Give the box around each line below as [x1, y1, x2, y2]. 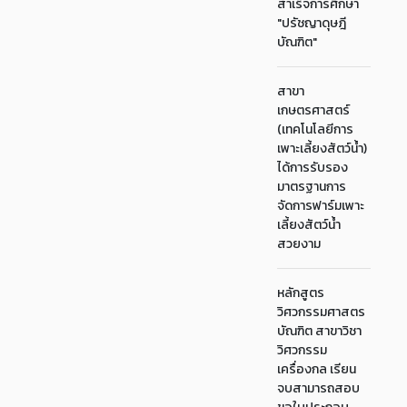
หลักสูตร [277, 283, 325, 303]
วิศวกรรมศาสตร [277, 303, 366, 322]
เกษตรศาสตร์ [277, 101, 351, 120]
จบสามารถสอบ [277, 379, 361, 398]
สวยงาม [277, 234, 322, 253]
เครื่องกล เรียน [277, 360, 357, 379]
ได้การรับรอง [277, 158, 349, 177]
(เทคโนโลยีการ [277, 120, 354, 139]
